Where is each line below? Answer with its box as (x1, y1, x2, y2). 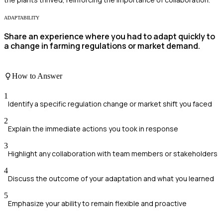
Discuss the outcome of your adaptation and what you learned (8, 173, 214, 183)
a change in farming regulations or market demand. (4, 40, 200, 51)
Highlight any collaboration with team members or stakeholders (8, 148, 218, 158)
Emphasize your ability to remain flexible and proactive (8, 198, 187, 208)
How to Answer (12, 72, 62, 81)
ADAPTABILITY (4, 14, 39, 20)
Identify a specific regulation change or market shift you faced (8, 99, 212, 109)
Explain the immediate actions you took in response (8, 123, 178, 133)
